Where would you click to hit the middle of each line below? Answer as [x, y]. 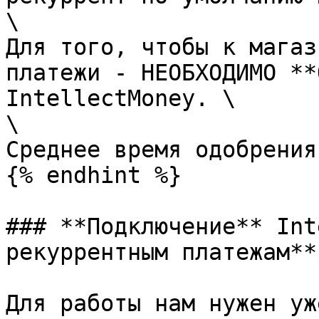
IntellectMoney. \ [121, 98]
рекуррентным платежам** [161, 252]
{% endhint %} [94, 175]
